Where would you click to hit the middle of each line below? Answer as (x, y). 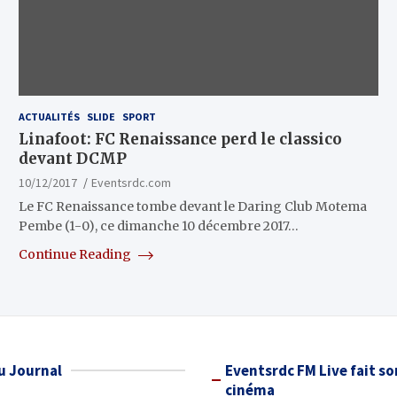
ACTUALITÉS (49, 117)
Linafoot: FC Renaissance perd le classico (180, 140)
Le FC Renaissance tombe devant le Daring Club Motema (192, 207)
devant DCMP (72, 159)
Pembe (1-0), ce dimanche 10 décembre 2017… (158, 226)
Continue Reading (76, 255)
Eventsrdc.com (131, 183)
